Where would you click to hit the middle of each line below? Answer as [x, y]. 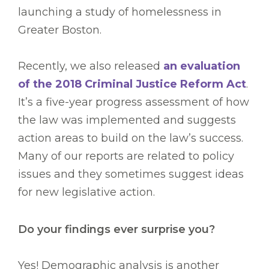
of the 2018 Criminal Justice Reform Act [132, 84]
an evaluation [202, 66]
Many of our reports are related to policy [126, 156]
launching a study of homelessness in [120, 12]
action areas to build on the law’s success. [131, 138]
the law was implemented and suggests [127, 120]
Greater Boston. [61, 30]
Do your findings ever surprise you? [116, 230]
